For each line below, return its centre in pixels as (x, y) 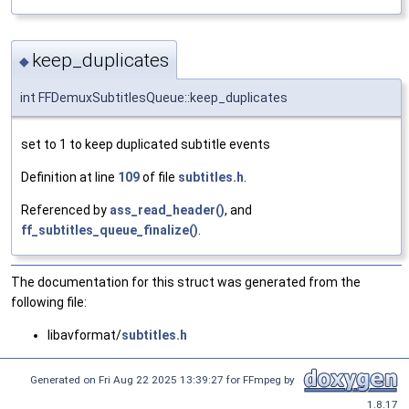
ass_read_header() (167, 210)
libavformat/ (84, 335)
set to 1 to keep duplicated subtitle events (146, 144)
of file (159, 177)
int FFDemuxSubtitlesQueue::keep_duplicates (154, 97)
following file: (49, 302)
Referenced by (65, 210)
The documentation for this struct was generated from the (186, 282)
